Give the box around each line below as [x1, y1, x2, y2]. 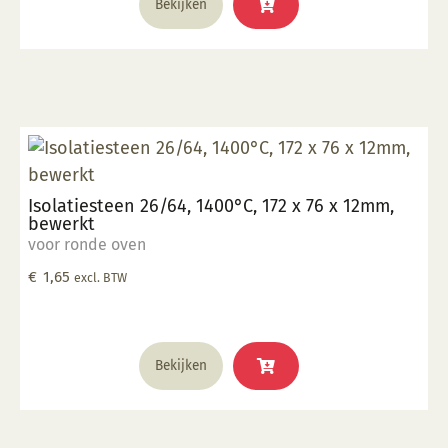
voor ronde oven [28, 234, 146, 254]
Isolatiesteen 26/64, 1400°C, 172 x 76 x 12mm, [28, 194, 394, 217]
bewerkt [28, 212, 95, 235]
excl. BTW [74, 269, 127, 285]
